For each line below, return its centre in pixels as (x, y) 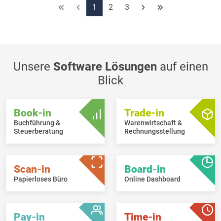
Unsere (33, 66)
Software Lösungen (105, 66)
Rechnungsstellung (155, 131)
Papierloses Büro (41, 179)
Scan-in (32, 169)
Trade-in (144, 113)
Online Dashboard (152, 179)
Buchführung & (37, 123)
